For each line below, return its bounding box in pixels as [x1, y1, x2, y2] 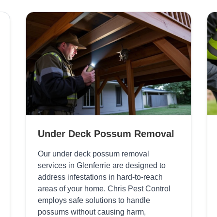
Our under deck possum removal [37, 150, 149, 158]
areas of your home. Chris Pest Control [37, 185, 170, 193]
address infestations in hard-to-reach [37, 173, 163, 182]
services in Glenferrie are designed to [37, 161, 166, 170]
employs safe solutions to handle [37, 196, 150, 205]
